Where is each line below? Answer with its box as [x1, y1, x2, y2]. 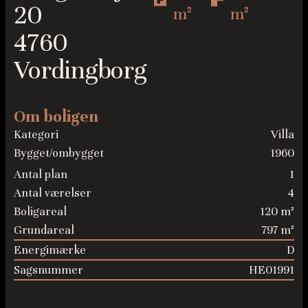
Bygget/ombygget [14, 145, 104, 160]
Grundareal [14, 223, 74, 238]
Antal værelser [14, 186, 91, 201]
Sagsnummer [14, 263, 83, 278]
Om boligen [14, 106, 98, 126]
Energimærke [14, 243, 86, 258]
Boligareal [14, 204, 67, 219]
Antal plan [14, 167, 67, 182]
